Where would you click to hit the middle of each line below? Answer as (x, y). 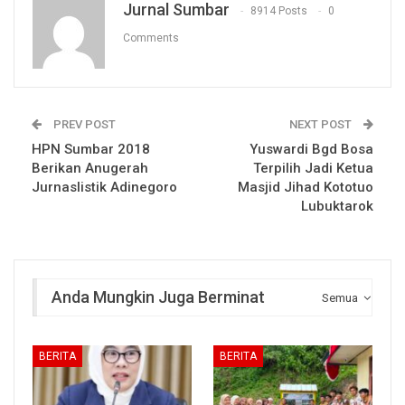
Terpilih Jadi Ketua (313, 169)
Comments (151, 38)
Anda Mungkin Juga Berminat (158, 297)
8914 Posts (279, 11)
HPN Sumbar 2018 (91, 150)
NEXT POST (322, 125)
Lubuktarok (337, 207)
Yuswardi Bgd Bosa (311, 150)
